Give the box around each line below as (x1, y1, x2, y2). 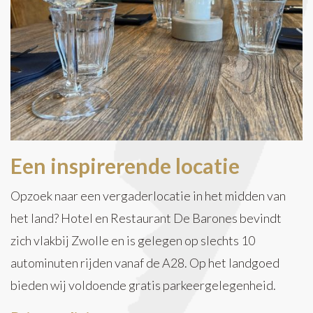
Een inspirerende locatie (10, 153, 240, 179)
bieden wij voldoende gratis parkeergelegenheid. (10, 277, 276, 293)
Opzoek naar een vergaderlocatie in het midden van (10, 188, 286, 204)
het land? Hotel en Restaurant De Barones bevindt (10, 210, 282, 226)
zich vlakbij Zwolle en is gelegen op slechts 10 (10, 233, 255, 249)
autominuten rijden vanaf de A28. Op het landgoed (10, 255, 279, 271)
